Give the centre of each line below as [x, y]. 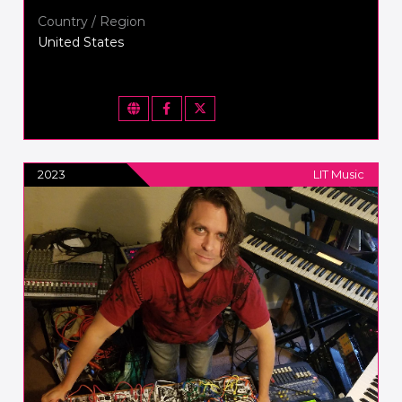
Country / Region [92, 21]
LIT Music [338, 174]
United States [81, 42]
